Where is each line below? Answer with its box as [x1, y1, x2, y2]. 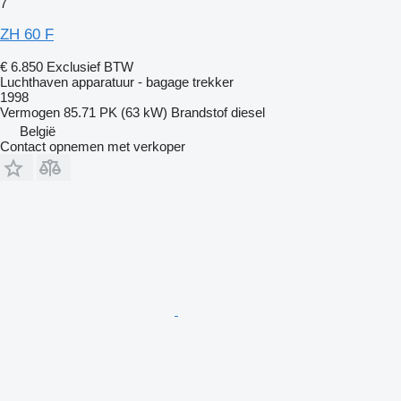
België [20, 123, 55, 139]
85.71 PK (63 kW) [64, 104, 167, 120]
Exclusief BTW [47, 58, 133, 74]
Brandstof [171, 104, 227, 120]
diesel [231, 104, 265, 120]
